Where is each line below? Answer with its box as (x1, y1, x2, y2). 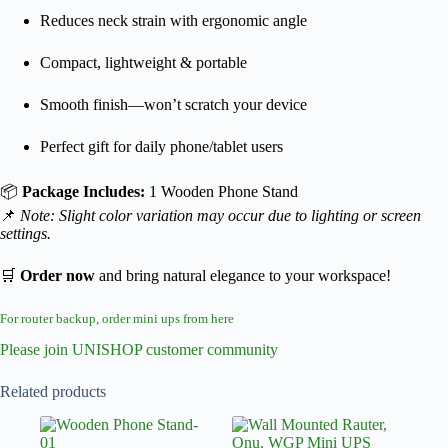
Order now (20, 266, 95, 284)
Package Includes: (22, 182, 145, 200)
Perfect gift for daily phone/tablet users (40, 137, 283, 155)
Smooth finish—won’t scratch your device (40, 95, 307, 113)
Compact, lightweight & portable (40, 53, 247, 71)
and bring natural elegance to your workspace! (95, 266, 391, 284)
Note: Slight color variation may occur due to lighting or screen (20, 206, 421, 224)
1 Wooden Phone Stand (145, 182, 298, 200)
